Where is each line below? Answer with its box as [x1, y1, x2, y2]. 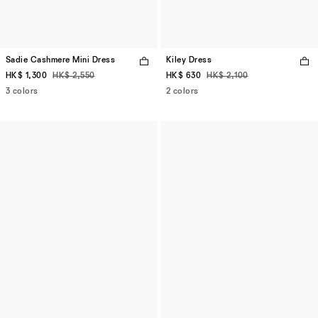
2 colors [166, 87, 199, 97]
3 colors [6, 87, 38, 97]
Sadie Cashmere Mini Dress [6, 56, 115, 65]
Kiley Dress [166, 56, 212, 65]
